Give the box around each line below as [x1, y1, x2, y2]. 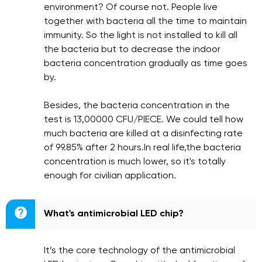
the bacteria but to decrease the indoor [44, 45, 220, 54]
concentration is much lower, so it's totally [44, 157, 226, 167]
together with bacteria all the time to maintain [44, 17, 247, 26]
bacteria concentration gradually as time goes [44, 59, 247, 68]
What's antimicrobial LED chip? [44, 209, 184, 219]
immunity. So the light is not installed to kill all [44, 31, 237, 40]
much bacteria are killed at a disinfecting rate [44, 129, 243, 139]
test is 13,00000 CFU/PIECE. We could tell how [44, 115, 243, 125]
